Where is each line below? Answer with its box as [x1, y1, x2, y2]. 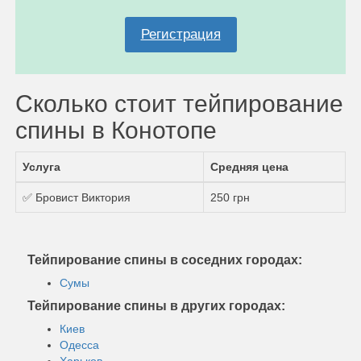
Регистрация [140, 26, 221, 42]
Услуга [23, 160, 60, 173]
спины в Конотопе [15, 116, 217, 143]
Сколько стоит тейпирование [15, 89, 343, 117]
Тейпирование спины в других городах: [27, 298, 285, 313]
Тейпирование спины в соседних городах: [27, 252, 302, 267]
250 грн [210, 190, 250, 204]
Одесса [60, 338, 99, 351]
